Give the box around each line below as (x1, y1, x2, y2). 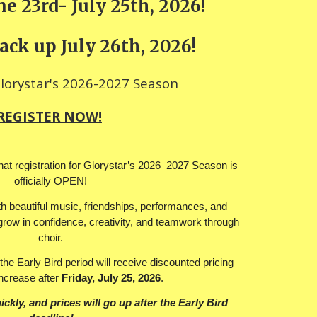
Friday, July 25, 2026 (62, 272, 161, 284)
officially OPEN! (14, 175, 88, 188)
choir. (38, 231, 64, 243)
